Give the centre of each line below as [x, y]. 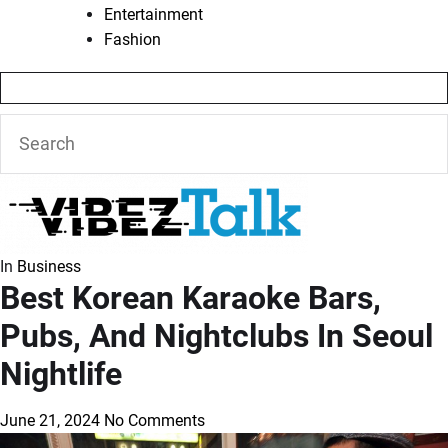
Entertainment [153, 14]
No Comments [154, 420]
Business [49, 266]
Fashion [132, 39]
